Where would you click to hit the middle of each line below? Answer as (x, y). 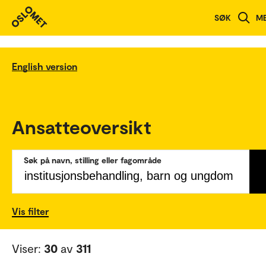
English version (45, 66)
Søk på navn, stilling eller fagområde (93, 160)
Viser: (28, 248)
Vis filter (30, 211)
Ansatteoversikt (82, 126)
